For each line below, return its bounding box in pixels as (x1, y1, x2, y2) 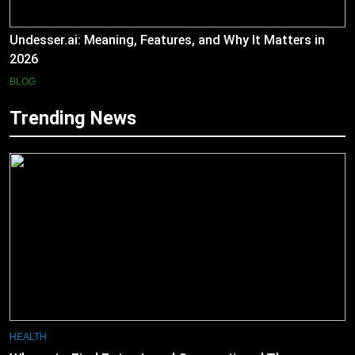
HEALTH (10, 331, 47, 343)
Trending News (10, 107, 136, 130)
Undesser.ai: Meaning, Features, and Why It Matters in (10, 32, 325, 48)
